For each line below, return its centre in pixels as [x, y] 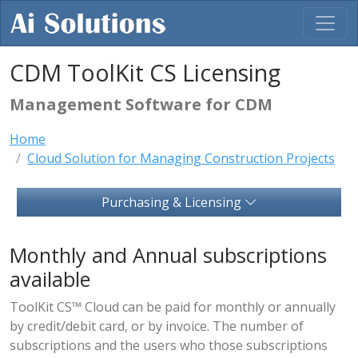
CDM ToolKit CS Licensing [145, 72]
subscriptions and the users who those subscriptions [169, 345]
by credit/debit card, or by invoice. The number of [157, 326]
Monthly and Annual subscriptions [168, 255]
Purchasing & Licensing [173, 202]
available [50, 279]
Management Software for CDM [141, 104]
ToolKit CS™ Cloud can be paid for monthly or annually [173, 307]
